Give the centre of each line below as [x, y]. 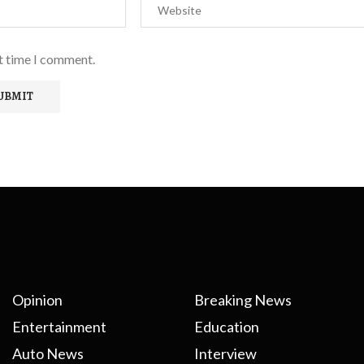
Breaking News [243, 300]
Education [226, 327]
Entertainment [59, 327]
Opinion [37, 300]
